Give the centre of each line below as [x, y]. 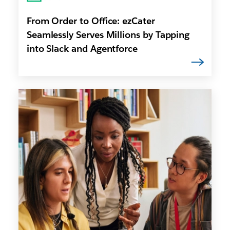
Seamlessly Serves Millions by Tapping [108, 34]
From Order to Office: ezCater [91, 21]
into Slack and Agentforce [82, 48]
